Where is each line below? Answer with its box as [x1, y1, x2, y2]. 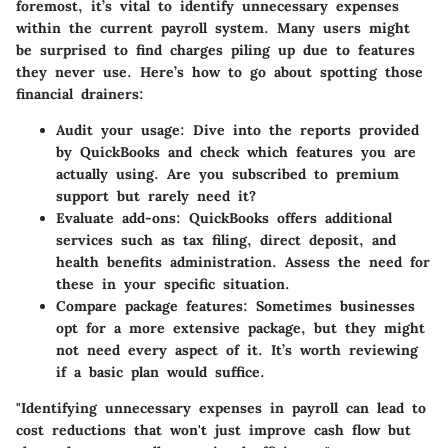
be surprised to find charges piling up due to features [16, 40, 415, 59]
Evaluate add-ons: [56, 208, 181, 227]
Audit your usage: [56, 120, 185, 139]
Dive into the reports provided [185, 120, 419, 139]
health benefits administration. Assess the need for [56, 252, 430, 271]
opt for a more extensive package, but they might [56, 318, 425, 337]
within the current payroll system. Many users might [16, 18, 410, 37]
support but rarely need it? [56, 186, 256, 205]
